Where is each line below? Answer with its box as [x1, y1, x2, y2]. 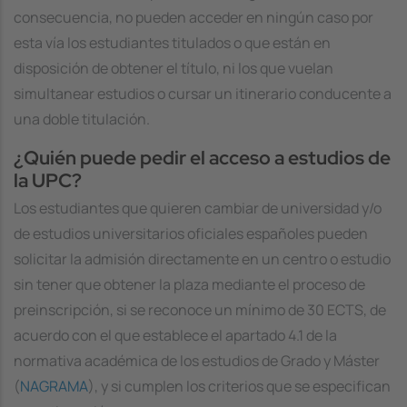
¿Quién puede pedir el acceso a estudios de [14, 145, 391, 171]
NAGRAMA [20, 376, 88, 397]
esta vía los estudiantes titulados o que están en [14, 33, 331, 54]
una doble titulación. [14, 109, 150, 130]
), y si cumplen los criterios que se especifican [88, 376, 391, 397]
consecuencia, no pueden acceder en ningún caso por [14, 7, 373, 28]
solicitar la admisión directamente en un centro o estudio [14, 249, 391, 270]
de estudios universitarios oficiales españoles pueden [14, 223, 368, 244]
